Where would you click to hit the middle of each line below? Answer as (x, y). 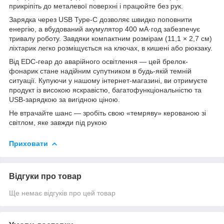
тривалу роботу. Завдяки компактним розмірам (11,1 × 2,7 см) (110, 38)
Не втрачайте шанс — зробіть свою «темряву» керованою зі (107, 113)
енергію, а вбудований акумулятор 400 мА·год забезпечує (104, 29)
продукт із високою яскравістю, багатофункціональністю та (105, 90)
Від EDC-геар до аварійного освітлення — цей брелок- (98, 61)
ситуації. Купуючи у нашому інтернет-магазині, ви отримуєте (108, 80)
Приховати (28, 143)
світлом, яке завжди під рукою (58, 122)
